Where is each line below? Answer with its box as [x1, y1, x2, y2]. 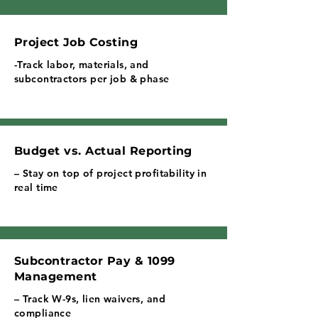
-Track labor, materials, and [14, 58, 149, 71]
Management [14, 270, 97, 283]
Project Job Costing [14, 35, 138, 49]
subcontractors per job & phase [14, 72, 170, 85]
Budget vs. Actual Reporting [14, 144, 192, 158]
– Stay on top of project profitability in [14, 167, 207, 180]
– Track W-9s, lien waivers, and [14, 292, 166, 305]
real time [14, 181, 58, 194]
